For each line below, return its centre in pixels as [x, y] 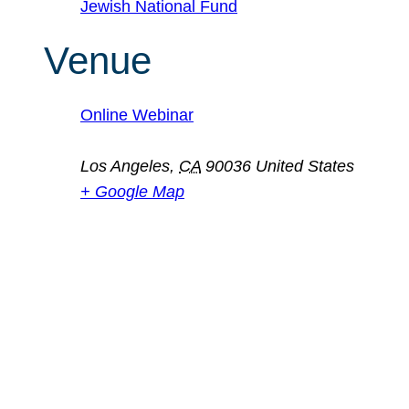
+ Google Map [132, 192]
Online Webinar [137, 115]
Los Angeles [125, 167]
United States [305, 167]
